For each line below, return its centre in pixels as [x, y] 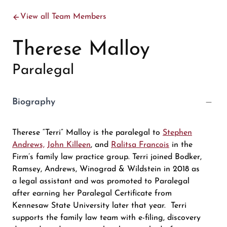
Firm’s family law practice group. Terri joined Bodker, [107, 157]
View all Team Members [63, 17]
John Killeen [69, 145]
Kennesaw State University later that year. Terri [99, 206]
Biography [34, 102]
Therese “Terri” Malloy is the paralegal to [87, 133]
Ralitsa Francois [140, 145]
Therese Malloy [81, 50]
